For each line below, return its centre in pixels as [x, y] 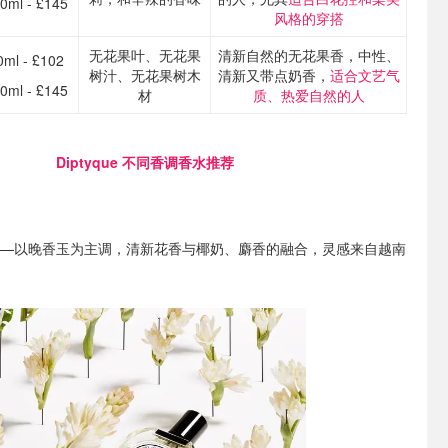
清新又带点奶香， [273, 75]
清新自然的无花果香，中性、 [308, 55]
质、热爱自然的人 [308, 95]
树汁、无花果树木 [144, 75]
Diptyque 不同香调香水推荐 [145, 162]
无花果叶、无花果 [144, 55]
